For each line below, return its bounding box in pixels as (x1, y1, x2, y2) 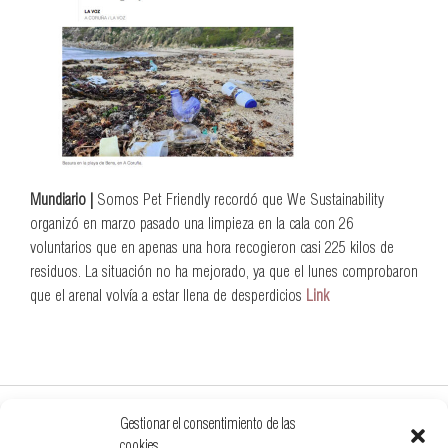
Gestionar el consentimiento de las (120, 418, 296, 432)
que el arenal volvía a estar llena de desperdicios (30, 289, 306, 305)
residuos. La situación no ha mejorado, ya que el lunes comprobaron (30, 265, 418, 281)
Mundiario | (30, 193, 97, 209)
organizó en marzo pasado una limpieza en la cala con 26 (30, 217, 353, 233)
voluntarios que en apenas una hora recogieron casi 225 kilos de (30, 241, 394, 257)
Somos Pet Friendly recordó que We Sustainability (97, 193, 384, 209)
